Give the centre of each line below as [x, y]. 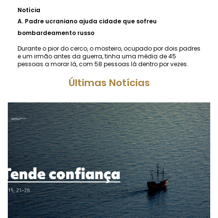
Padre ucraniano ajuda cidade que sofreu [91, 21]
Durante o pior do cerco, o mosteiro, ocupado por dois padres [109, 49]
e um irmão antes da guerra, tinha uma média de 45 [97, 56]
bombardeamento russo [56, 33]
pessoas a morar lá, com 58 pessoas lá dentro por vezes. [103, 64]
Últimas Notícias [109, 83]
